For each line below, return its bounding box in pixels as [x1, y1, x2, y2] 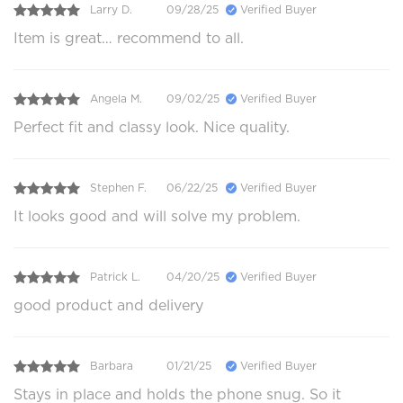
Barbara [90, 359, 133, 373]
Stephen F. [90, 181, 147, 195]
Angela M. [90, 92, 142, 106]
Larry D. [90, 3, 132, 17]
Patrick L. [90, 270, 140, 284]
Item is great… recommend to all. [13, 29, 244, 47]
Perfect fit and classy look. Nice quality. [13, 118, 290, 136]
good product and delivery [13, 296, 203, 314]
